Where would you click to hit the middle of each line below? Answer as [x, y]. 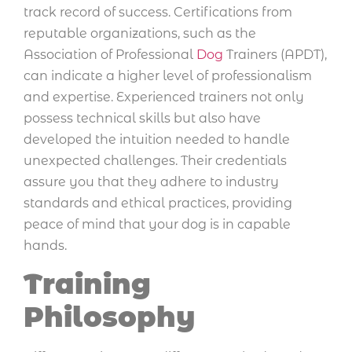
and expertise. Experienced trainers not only [164, 97]
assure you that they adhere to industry [151, 182]
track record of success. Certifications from [158, 13]
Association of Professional [110, 55]
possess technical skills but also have [142, 119]
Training [87, 284]
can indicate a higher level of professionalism [168, 76]
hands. [45, 246]
